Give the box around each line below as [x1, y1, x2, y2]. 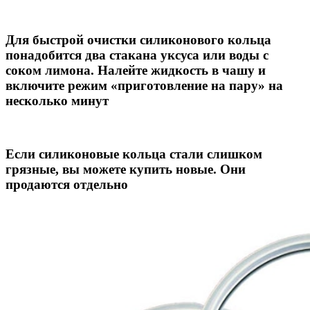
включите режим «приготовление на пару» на [6, 77, 283, 93]
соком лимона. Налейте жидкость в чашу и [6, 62, 266, 77]
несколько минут [6, 93, 109, 108]
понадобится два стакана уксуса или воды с [6, 47, 268, 62]
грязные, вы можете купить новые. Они [6, 162, 246, 177]
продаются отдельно [6, 177, 128, 192]
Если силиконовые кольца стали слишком [6, 147, 262, 162]
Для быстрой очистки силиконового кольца [6, 32, 271, 47]
